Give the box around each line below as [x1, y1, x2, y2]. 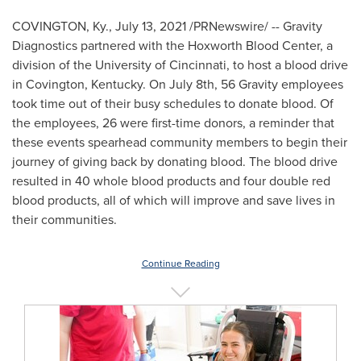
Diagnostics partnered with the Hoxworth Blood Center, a [12, 36, 333, 54]
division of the [12, 56, 95, 73]
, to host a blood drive [226, 56, 348, 73]
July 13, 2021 [115, 17, 186, 35]
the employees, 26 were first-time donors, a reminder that [12, 114, 334, 131]
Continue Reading [141, 256, 220, 270]
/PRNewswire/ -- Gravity [186, 17, 322, 35]
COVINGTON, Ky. [12, 17, 109, 35]
